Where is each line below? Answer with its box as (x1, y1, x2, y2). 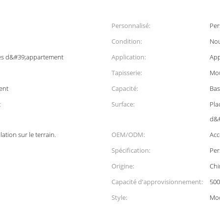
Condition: (111, 37, 142, 46)
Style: (111, 193, 127, 202)
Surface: (111, 100, 135, 109)
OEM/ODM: (111, 130, 145, 139)
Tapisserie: (111, 68, 142, 77)
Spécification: (111, 146, 150, 155)
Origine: (111, 162, 134, 170)
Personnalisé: (111, 21, 150, 30)
